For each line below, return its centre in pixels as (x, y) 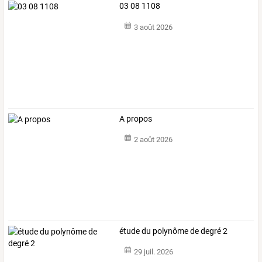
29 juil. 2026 (153, 252)
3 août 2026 (153, 27)
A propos (136, 118)
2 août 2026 (153, 140)
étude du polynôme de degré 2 (174, 231)
